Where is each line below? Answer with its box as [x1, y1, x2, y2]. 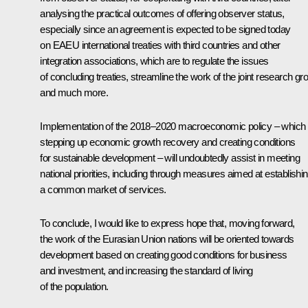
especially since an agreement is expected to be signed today [40, 23, 291, 36]
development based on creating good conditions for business [40, 249, 287, 261]
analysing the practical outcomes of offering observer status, [40, 8, 285, 20]
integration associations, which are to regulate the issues [40, 55, 269, 67]
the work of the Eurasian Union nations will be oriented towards [40, 233, 294, 245]
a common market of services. [40, 184, 166, 196]
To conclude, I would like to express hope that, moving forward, [40, 217, 295, 230]
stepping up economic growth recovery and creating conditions [40, 136, 296, 148]
